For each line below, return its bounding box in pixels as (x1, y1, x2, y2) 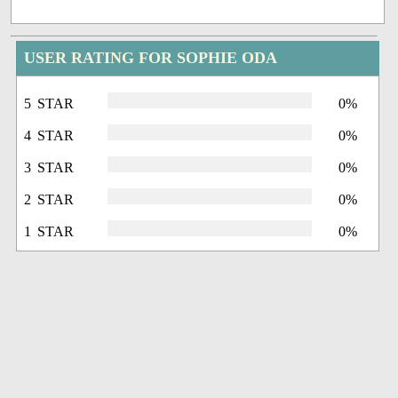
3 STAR (24, 159, 75, 175)
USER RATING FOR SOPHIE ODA (24, 48, 278, 67)
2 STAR (24, 191, 75, 207)
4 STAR (24, 127, 75, 143)
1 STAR (24, 223, 75, 239)
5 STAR (24, 95, 75, 111)
